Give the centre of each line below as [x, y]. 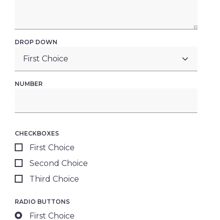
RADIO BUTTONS [42, 202]
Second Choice [59, 164]
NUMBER [29, 84]
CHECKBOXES [37, 134]
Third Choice [54, 179]
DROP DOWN [36, 42]
